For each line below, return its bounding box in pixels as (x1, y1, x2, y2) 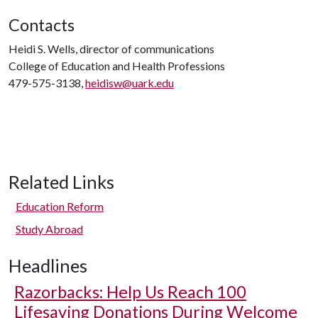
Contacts (9, 15, 75, 35)
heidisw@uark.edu (85, 76, 174, 89)
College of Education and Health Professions (9, 59, 225, 72)
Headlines (9, 255, 87, 276)
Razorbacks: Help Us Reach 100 (14, 282, 246, 302)
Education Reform (16, 199, 104, 213)
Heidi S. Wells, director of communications (9, 42, 214, 55)
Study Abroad (16, 222, 83, 236)
